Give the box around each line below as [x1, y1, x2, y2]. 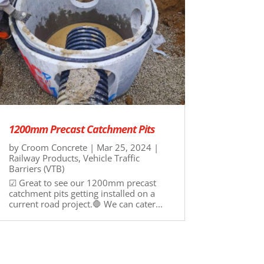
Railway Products [8, 151, 78, 164]
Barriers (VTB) [8, 162, 64, 174]
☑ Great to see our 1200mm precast [8, 176, 156, 189]
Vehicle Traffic [82, 151, 140, 164]
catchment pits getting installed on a [8, 187, 155, 199]
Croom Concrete [21, 141, 87, 153]
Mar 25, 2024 [96, 141, 151, 153]
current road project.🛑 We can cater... [8, 197, 163, 210]
